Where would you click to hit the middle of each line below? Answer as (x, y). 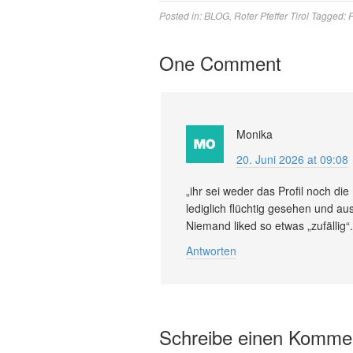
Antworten (211, 250)
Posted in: (182, 15)
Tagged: (330, 15)
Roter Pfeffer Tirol (271, 15)
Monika (255, 134)
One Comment (220, 62)
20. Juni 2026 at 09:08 (292, 159)
